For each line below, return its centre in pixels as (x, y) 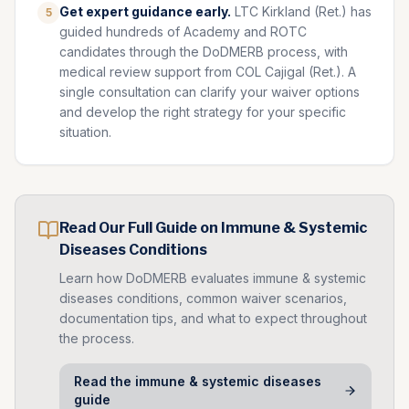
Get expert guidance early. (145, 11)
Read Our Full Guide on (140, 228)
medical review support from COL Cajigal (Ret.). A (208, 72)
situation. (85, 132)
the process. (97, 338)
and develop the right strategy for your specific (203, 112)
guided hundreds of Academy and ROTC (183, 31)
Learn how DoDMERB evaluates (156, 278)
